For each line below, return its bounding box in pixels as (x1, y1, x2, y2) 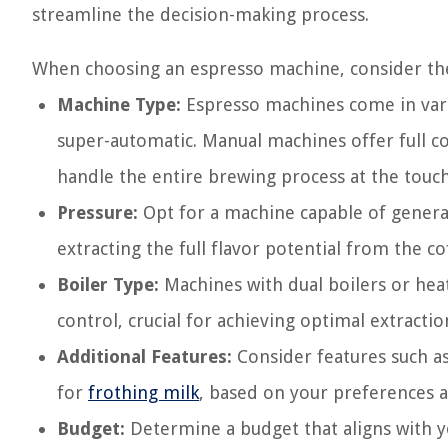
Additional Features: (57, 346, 232, 367)
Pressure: (57, 202, 138, 223)
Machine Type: (57, 94, 181, 115)
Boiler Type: (57, 274, 159, 295)
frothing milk (88, 382, 199, 403)
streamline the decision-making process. (32, 4, 369, 25)
